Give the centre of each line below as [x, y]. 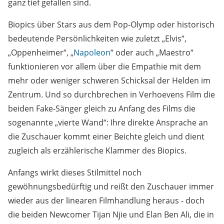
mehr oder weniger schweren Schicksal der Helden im [109, 81]
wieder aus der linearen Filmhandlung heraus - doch [106, 201]
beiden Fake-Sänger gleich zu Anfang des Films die [102, 109]
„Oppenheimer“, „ [41, 53]
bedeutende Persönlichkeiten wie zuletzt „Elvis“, [97, 39]
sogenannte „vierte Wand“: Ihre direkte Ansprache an [108, 123]
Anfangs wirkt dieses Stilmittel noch [75, 173]
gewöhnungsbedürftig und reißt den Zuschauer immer [111, 187]
